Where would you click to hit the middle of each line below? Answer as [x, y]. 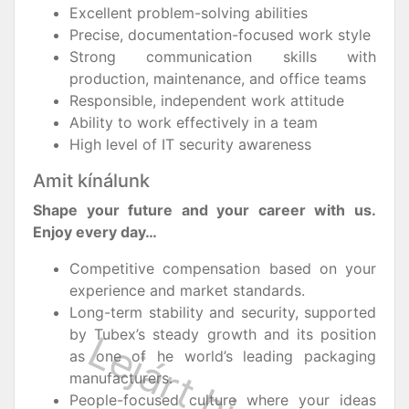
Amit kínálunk [91, 181]
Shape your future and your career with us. [204, 210]
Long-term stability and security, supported [223, 312]
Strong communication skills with [223, 57]
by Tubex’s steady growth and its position [223, 334]
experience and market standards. [187, 290]
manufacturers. [121, 378]
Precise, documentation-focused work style [220, 35]
